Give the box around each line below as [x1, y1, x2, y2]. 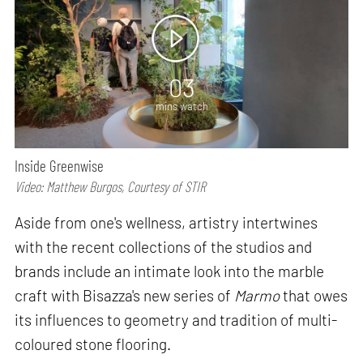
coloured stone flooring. [15, 334, 172, 353]
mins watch [155, 99, 208, 113]
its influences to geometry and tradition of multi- [15, 310, 338, 329]
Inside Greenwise [15, 156, 105, 175]
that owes [280, 285, 348, 305]
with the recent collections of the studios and [15, 237, 313, 256]
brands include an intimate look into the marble [15, 261, 325, 280]
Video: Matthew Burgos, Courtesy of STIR [15, 177, 207, 195]
